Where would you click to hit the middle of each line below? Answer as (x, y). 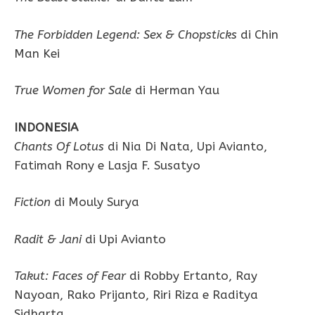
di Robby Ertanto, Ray (192, 276)
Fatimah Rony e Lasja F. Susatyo (107, 165)
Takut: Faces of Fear (70, 276)
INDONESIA (46, 127)
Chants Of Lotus (59, 146)
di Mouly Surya (95, 202)
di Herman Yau (175, 90)
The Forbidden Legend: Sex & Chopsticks (126, 34)
